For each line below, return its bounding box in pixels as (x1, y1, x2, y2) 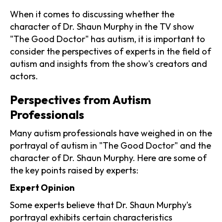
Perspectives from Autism (10, 92, 151, 107)
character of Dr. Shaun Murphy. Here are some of (10, 152, 207, 164)
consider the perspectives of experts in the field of (10, 45, 211, 57)
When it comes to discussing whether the (10, 8, 174, 20)
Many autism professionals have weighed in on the (10, 127, 212, 139)
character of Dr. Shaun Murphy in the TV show (10, 20, 194, 32)
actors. (10, 70, 38, 82)
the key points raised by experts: (10, 164, 138, 176)
